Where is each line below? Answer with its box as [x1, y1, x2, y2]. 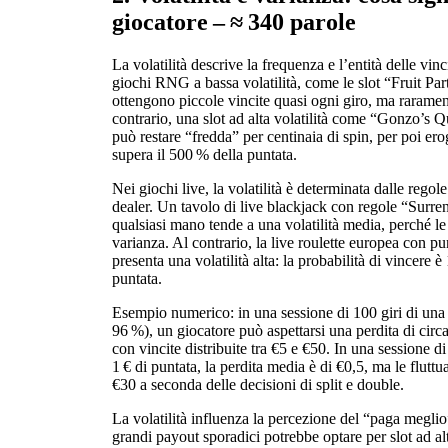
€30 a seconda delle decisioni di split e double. [112, 375, 404, 393]
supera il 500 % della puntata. [112, 145, 297, 163]
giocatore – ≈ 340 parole [112, 8, 356, 35]
